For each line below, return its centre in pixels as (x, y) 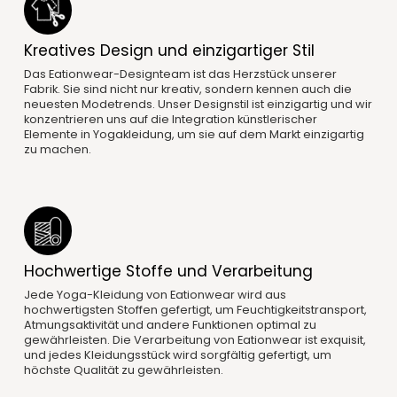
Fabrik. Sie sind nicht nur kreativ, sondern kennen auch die (187, 90)
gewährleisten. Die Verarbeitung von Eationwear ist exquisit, (195, 340)
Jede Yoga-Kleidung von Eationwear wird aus (155, 295)
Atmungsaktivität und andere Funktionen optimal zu (170, 325)
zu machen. (57, 150)
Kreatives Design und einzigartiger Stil (169, 51)
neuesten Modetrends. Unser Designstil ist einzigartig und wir (198, 105)
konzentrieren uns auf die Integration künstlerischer (170, 120)
